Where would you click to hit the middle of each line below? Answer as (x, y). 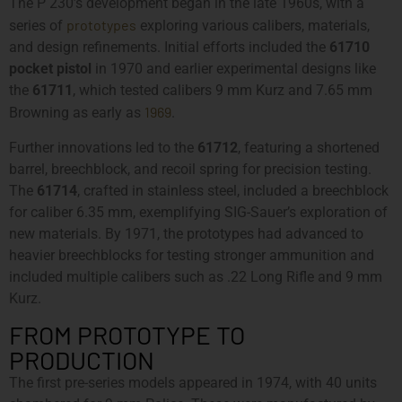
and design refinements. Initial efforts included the (169, 48)
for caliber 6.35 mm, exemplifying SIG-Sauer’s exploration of (198, 212)
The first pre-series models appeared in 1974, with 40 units (193, 383)
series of (38, 26)
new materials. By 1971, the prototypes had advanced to (186, 233)
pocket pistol (50, 69)
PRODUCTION (82, 360)
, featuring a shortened (309, 147)
